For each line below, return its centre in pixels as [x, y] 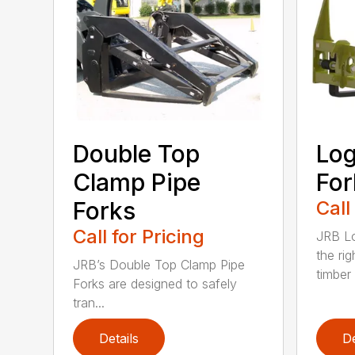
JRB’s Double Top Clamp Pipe [159, 264]
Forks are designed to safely [155, 283]
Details [119, 338]
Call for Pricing [139, 236]
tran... [89, 302]
